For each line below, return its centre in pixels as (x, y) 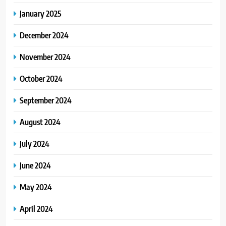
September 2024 (46, 100)
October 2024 (41, 79)
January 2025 (41, 14)
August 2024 (40, 122)
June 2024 (35, 165)
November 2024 (45, 57)
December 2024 (44, 35)
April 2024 (36, 209)
